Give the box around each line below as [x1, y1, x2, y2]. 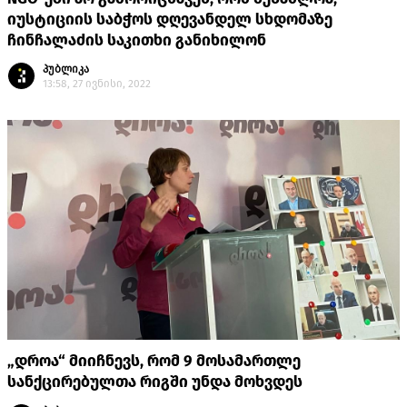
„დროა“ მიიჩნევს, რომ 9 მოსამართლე [7, 352, 301, 372]
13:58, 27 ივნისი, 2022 [43, 77, 151, 91]
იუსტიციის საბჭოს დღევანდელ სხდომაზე [7, 10, 333, 30]
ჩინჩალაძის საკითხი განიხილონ [7, 31, 266, 51]
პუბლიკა [43, 63, 89, 76]
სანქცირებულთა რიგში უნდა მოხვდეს [7, 372, 303, 392]
